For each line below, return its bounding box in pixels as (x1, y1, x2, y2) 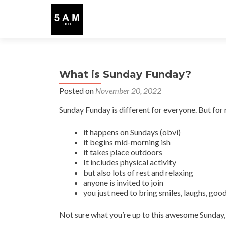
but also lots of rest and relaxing (83, 167, 193, 177)
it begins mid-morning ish (83, 137, 171, 147)
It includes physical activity (83, 157, 176, 167)
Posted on (59, 86, 95, 95)
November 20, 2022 (95, 86, 161, 95)
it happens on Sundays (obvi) (83, 127, 181, 137)
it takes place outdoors (83, 147, 162, 157)
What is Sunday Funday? (59, 68, 191, 80)
